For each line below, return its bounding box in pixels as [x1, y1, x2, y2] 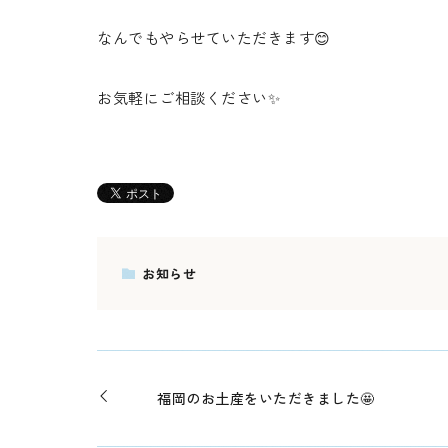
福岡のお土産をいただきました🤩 [157, 387, 375, 408]
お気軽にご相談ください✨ [97, 86, 281, 109]
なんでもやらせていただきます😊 [97, 26, 331, 49]
